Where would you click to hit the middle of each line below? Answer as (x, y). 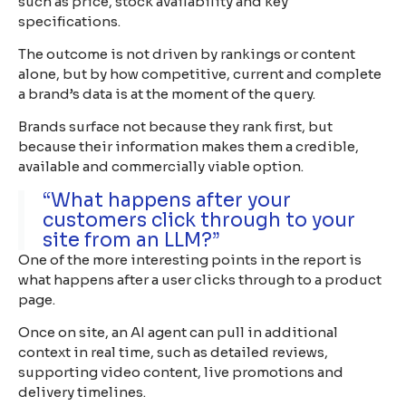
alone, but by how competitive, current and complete (200, 74)
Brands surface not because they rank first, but (175, 127)
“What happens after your (167, 200)
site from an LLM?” (131, 240)
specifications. (69, 21)
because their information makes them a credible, (188, 147)
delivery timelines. (83, 392)
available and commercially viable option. (161, 167)
